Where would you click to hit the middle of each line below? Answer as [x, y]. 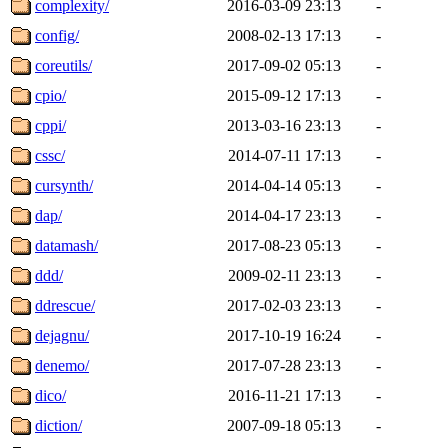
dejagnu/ [62, 335]
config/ [57, 35]
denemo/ [62, 365]
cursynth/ [64, 185]
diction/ [58, 425]
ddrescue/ [65, 305]
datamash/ [66, 245]
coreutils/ [63, 65]
